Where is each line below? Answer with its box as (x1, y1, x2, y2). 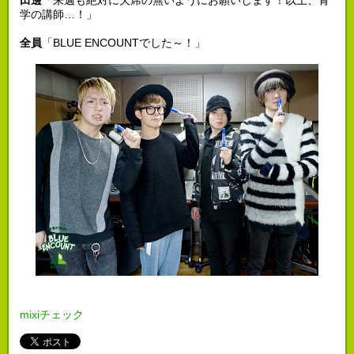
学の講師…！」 (19, 7, 97, 21)
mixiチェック (19, 308, 84, 322)
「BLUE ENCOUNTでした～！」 (41, 36, 205, 49)
